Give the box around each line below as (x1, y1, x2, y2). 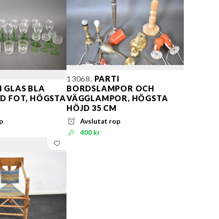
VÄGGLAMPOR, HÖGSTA (66, 93, 168, 103)
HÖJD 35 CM (66, 103, 117, 113)
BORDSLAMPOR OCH (66, 84, 155, 93)
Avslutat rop (80, 117, 121, 126)
